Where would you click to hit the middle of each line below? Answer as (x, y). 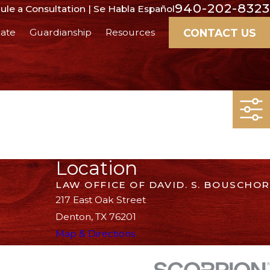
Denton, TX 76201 (96, 216)
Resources (130, 33)
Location (97, 168)
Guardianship (61, 33)
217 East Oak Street (101, 199)
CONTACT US (219, 33)
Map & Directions (96, 233)
